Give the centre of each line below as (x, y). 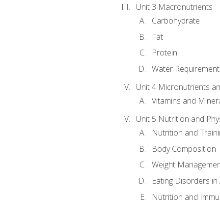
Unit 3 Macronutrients (174, 7)
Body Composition (184, 149)
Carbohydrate (176, 21)
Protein (164, 53)
